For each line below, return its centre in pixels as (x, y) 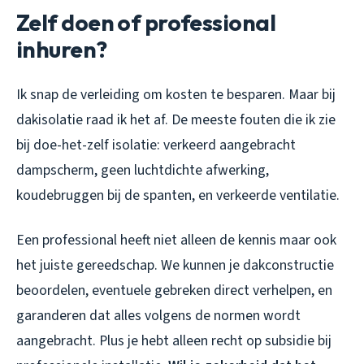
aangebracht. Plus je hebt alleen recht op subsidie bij (174, 340)
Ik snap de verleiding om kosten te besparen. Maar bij (176, 94)
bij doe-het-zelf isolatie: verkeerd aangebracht (156, 145)
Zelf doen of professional (146, 22)
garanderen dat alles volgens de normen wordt (158, 315)
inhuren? (62, 49)
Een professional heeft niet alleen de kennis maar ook (176, 240)
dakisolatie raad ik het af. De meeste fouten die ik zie (176, 119)
